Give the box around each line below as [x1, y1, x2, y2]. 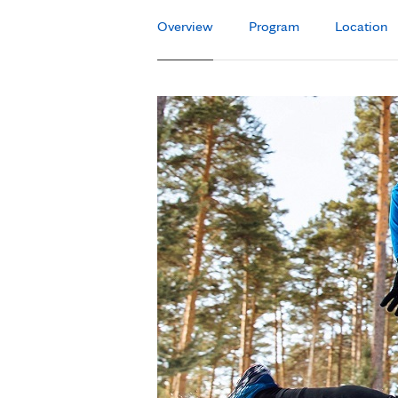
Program [249, 18, 299, 35]
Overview [157, 18, 213, 35]
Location [335, 18, 387, 35]
